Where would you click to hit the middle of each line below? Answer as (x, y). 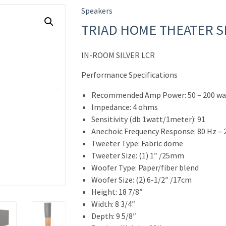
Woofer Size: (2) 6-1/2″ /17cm (141, 180)
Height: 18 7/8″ (117, 192)
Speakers (97, 11)
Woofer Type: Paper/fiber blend (145, 167)
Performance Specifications (129, 75)
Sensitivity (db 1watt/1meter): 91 (148, 119)
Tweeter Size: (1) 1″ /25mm (137, 155)
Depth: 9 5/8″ (114, 216)
